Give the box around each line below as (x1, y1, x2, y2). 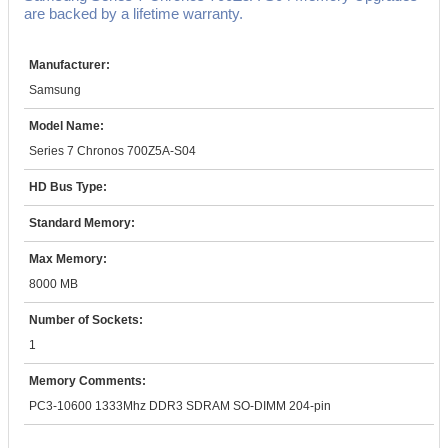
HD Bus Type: (29, 180, 107, 194)
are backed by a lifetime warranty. (24, 5, 243, 22)
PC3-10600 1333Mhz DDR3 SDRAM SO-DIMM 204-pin (29, 399, 331, 413)
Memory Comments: (29, 374, 146, 388)
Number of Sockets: (29, 313, 143, 327)
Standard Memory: (29, 216, 135, 230)
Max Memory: (29, 252, 107, 266)
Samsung (29, 83, 81, 97)
